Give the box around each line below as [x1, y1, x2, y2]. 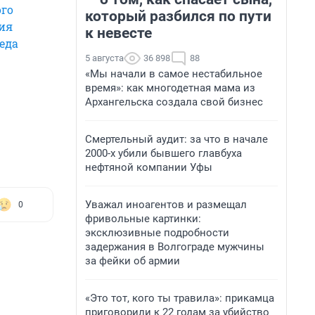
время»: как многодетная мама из [85, 82, 255, 94]
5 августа [85, 53, 124, 63]
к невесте [85, 25, 152, 41]
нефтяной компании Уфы [85, 161, 212, 174]
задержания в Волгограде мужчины [85, 240, 264, 253]
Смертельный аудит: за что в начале [85, 133, 268, 146]
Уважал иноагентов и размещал [85, 198, 247, 211]
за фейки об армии [85, 255, 180, 267]
